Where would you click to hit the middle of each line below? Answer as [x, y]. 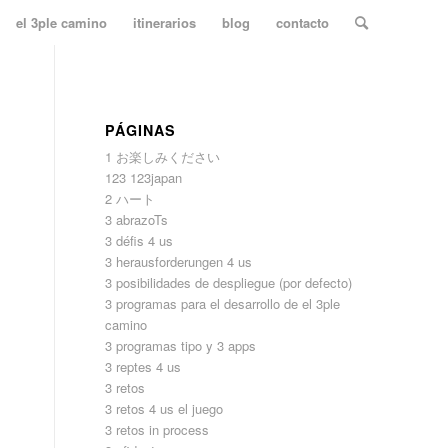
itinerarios [164, 22]
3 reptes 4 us [143, 366]
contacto [302, 22]
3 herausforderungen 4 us [179, 261]
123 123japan [144, 177]
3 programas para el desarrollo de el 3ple [223, 303]
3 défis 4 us [139, 240]
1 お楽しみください [163, 156]
